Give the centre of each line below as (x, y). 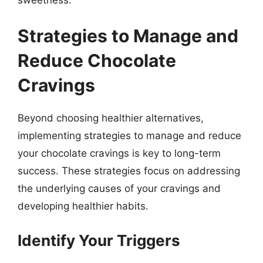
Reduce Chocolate (97, 60)
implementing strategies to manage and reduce (129, 136)
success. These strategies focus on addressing (129, 171)
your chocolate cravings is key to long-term (119, 153)
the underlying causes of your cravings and (119, 188)
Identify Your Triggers (99, 240)
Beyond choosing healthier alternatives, (111, 118)
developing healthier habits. (83, 206)
